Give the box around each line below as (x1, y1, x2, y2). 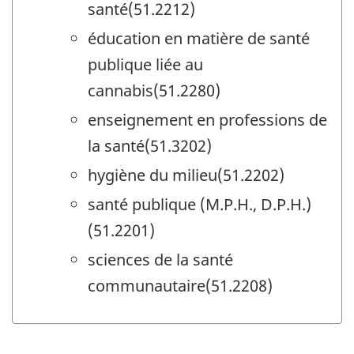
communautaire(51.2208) (88, 275, 273, 297)
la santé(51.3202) (88, 135, 212, 157)
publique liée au (88, 54, 203, 76)
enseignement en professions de (88, 109, 327, 131)
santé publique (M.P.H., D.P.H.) (88, 194, 311, 216)
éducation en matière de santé (88, 28, 310, 50)
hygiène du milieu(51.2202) (88, 164, 284, 186)
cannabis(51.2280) (88, 80, 220, 102)
